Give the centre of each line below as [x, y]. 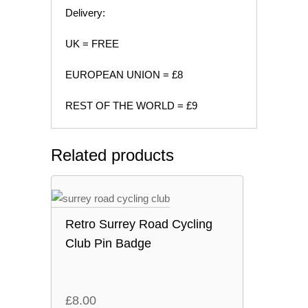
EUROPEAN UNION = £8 [124, 75]
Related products [112, 155]
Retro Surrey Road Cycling [139, 224]
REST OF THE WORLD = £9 [131, 106]
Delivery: [85, 13]
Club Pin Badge [108, 243]
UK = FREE [92, 44]
